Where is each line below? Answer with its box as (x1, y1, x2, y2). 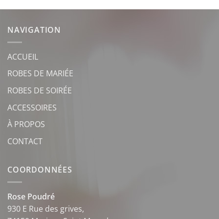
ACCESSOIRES (7, 102, 57, 113)
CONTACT (7, 135, 43, 147)
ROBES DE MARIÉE (7, 68, 73, 79)
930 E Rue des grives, (7, 203, 84, 214)
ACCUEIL (7, 51, 38, 62)
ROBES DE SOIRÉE (7, 85, 72, 96)
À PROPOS (7, 119, 45, 130)
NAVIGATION (7, 24, 61, 36)
